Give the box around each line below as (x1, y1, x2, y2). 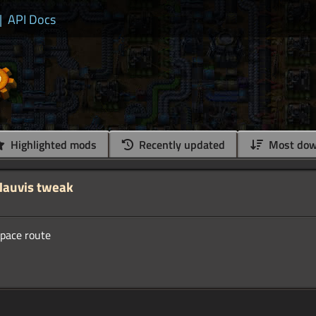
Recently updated (136, 136, 225, 154)
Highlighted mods (8, 136, 97, 154)
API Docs (8, 10, 56, 29)
